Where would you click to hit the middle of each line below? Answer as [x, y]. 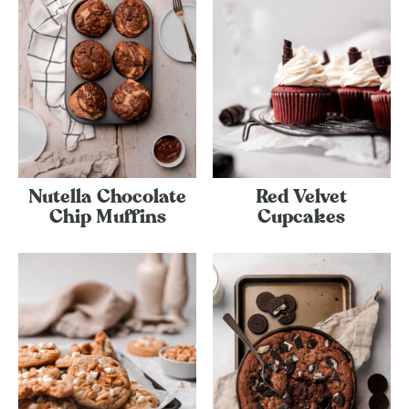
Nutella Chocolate [108, 197]
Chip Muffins [107, 217]
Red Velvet [302, 197]
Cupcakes [302, 217]
